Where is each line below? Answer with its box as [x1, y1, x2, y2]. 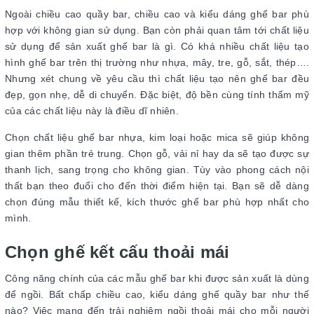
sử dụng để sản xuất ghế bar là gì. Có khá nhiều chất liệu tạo [5, 40, 309, 52]
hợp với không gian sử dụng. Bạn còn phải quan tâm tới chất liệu [5, 24, 309, 36]
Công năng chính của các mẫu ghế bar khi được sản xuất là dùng [5, 272, 309, 284]
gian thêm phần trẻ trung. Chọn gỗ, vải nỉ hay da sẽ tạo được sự [5, 147, 309, 159]
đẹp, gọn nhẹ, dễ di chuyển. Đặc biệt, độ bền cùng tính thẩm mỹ [5, 88, 309, 100]
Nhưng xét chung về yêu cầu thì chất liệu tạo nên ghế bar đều [5, 72, 309, 84]
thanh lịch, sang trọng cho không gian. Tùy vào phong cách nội [5, 163, 309, 175]
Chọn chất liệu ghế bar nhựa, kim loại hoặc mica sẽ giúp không [5, 131, 309, 143]
